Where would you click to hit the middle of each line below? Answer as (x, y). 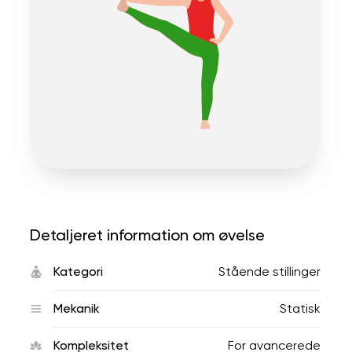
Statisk (300, 308)
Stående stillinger (269, 271)
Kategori (78, 271)
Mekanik (77, 308)
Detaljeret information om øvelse (147, 235)
